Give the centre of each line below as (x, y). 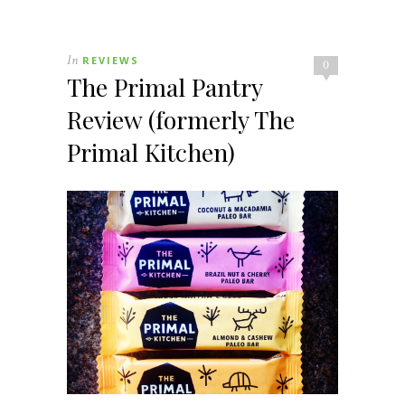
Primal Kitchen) (151, 151)
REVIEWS (111, 60)
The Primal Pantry (165, 86)
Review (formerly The (181, 119)
